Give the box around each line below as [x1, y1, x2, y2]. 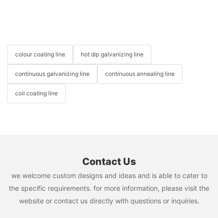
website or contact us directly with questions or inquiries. [18, 196, 200, 205]
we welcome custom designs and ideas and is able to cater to [11, 171, 207, 180]
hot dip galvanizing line [81, 50, 144, 58]
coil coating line [15, 89, 58, 97]
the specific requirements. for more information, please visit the [9, 183, 209, 192]
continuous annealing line [105, 70, 175, 77]
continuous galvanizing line [15, 70, 90, 77]
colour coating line [15, 50, 65, 58]
